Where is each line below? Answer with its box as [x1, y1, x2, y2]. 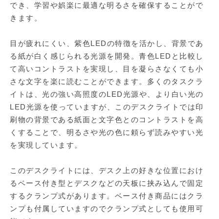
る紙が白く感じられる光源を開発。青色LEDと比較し [10, 52, 204, 61]
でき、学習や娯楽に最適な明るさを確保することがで [10, 1, 203, 10]
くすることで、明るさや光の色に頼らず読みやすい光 [10, 128, 203, 137]
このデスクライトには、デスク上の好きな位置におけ [10, 166, 203, 175]
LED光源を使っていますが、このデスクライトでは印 [10, 103, 204, 111]
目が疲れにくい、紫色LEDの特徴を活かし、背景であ [10, 39, 204, 48]
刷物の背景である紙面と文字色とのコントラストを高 [10, 115, 203, 124]
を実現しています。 [10, 141, 83, 150]
